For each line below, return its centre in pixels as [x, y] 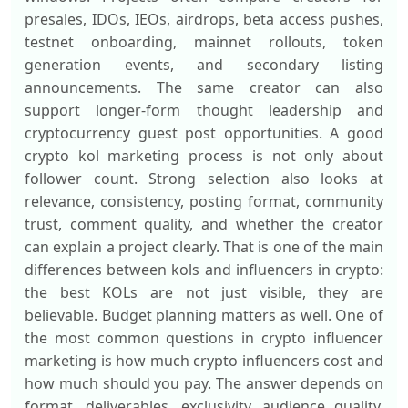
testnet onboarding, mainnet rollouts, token [204, 42]
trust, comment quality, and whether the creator [204, 224]
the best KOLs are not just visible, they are [204, 292]
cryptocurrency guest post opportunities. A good [204, 133]
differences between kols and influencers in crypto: [204, 270]
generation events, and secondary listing [204, 65]
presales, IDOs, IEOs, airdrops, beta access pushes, [204, 19]
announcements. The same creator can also [204, 87]
